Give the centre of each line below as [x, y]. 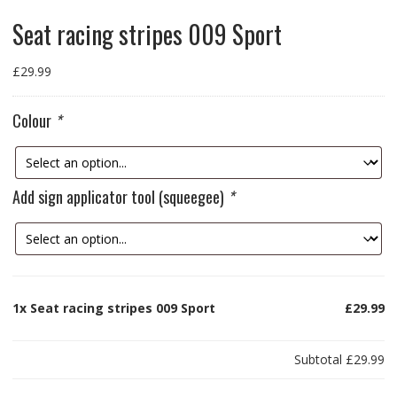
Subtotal [320, 360]
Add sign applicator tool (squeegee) [120, 197]
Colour [33, 121]
